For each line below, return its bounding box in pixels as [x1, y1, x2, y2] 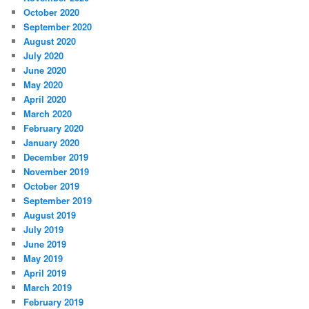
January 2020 [23, 135, 80, 149]
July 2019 [23, 222, 64, 236]
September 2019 [23, 193, 92, 207]
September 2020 [23, 19, 92, 33]
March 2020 [23, 106, 72, 120]
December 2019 [23, 150, 89, 163]
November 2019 [23, 164, 90, 178]
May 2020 [23, 77, 63, 91]
